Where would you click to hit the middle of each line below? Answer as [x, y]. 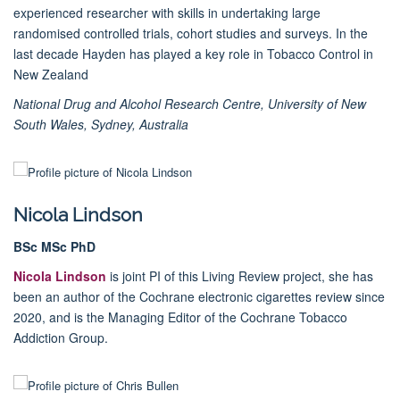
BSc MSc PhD [54, 246]
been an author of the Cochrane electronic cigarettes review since [199, 296]
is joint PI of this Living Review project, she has [240, 275]
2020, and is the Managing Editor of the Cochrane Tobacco [180, 317]
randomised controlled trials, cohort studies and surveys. [175, 33]
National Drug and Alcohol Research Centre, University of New [190, 103]
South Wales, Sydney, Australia [101, 124]
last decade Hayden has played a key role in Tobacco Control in [193, 53]
